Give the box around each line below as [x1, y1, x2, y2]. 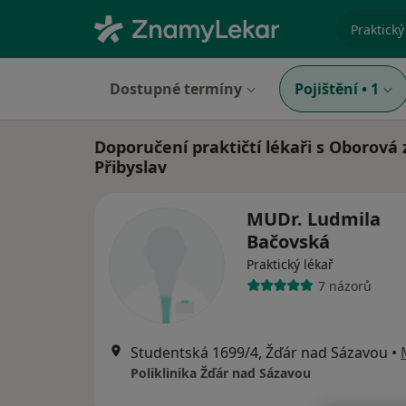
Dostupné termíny [110, 79, 242, 99]
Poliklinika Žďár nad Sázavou [130, 364, 311, 382]
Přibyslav [94, 156, 167, 178]
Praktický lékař [246, 256, 333, 273]
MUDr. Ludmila [246, 207, 381, 231]
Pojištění [295, 79, 358, 99]
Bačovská [246, 229, 330, 254]
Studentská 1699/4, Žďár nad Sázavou [130, 343, 388, 362]
